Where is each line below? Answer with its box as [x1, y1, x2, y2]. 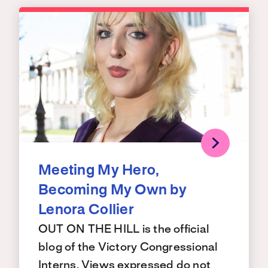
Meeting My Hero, [38, 165, 160, 178]
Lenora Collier [38, 204, 134, 218]
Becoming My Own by [38, 184, 187, 198]
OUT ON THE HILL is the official [38, 224, 209, 236]
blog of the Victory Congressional [38, 242, 218, 254]
